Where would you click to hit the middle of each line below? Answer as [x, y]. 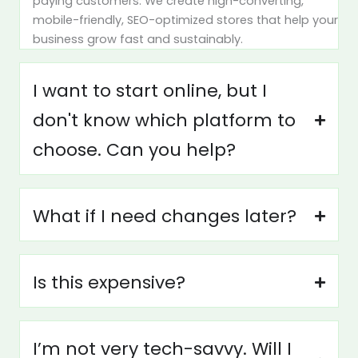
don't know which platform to [164, 120]
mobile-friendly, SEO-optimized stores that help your [185, 20]
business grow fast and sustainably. [138, 39]
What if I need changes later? [165, 216]
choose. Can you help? [134, 149]
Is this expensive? [109, 282]
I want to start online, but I [150, 90]
